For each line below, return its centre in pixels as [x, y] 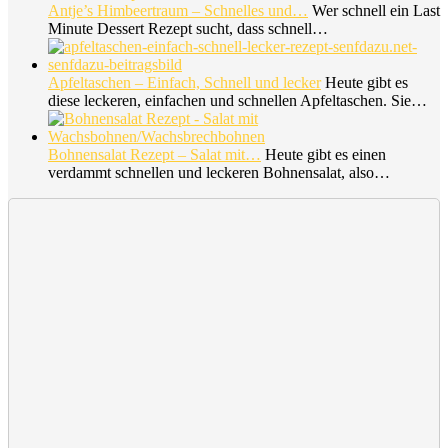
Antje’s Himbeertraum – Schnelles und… [178, 10]
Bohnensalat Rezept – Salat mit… [154, 154]
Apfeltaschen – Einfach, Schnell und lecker [184, 82]
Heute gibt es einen [323, 154]
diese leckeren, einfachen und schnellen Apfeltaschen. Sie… [237, 100]
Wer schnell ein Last [374, 10]
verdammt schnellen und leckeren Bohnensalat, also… [219, 172]
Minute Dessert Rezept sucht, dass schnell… [188, 28]
